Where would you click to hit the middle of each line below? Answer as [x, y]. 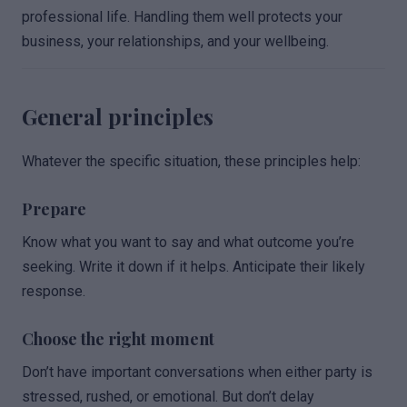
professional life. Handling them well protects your [182, 17]
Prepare [54, 209]
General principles [118, 116]
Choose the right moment [118, 339]
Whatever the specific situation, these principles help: [191, 161]
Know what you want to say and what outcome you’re [188, 242]
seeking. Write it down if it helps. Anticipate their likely [194, 267]
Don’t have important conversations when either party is [197, 372]
